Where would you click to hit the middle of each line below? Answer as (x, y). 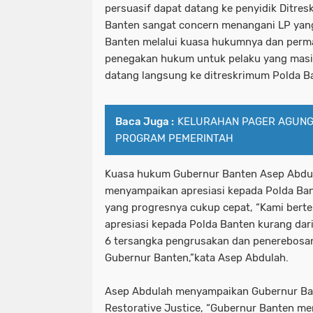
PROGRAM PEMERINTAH (174, 139)
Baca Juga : (145, 122)
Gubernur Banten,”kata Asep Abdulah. (197, 258)
